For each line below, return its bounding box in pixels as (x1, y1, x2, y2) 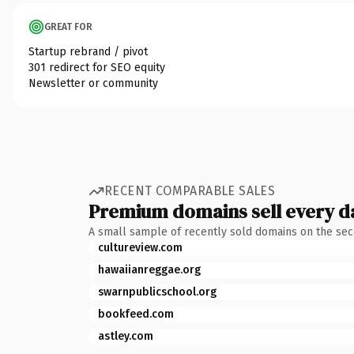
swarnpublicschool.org (98, 284, 217, 299)
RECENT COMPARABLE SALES (104, 183, 276, 198)
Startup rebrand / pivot (28, 44, 148, 58)
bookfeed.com (98, 307, 174, 321)
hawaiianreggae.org (98, 262, 201, 277)
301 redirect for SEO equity (28, 60, 165, 74)
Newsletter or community (28, 76, 158, 90)
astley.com (98, 329, 153, 343)
